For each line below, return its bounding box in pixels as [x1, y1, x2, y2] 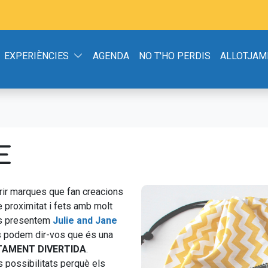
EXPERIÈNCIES [4, 50, 69, 62]
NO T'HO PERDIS [139, 50, 211, 62]
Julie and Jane [53, 215, 117, 226]
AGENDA [93, 50, 129, 62]
